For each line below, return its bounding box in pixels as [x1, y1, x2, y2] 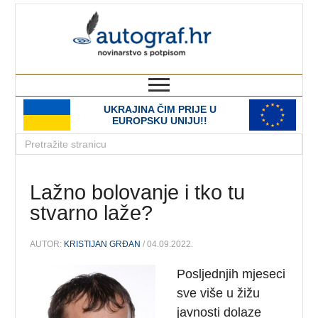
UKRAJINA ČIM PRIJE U [103, 104, 216, 115]
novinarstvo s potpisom [186, 61, 302, 73]
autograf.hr [180, 4, 302, 30]
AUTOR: [30, 238, 65, 249]
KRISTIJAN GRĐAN [64, 238, 141, 249]
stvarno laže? [30, 202, 153, 225]
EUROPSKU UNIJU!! [112, 115, 207, 126]
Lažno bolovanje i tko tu [30, 181, 246, 204]
